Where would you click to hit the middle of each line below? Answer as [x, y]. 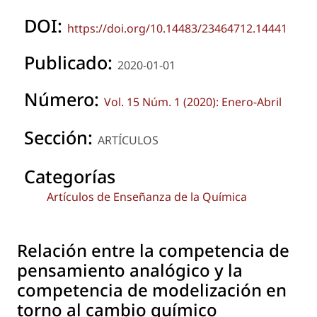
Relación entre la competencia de [153, 250]
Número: [64, 99]
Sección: [61, 138]
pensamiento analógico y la [130, 270]
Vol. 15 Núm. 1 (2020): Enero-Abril [193, 102]
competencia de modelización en [152, 290]
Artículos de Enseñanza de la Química [147, 197]
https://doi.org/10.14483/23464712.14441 [177, 28]
